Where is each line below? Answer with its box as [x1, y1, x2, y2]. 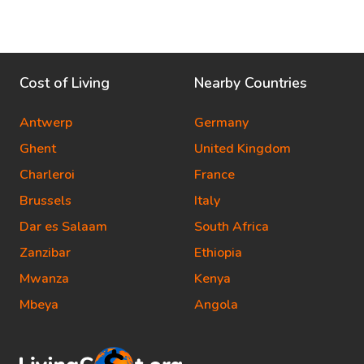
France [194, 165, 235, 184]
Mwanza [19, 269, 69, 288]
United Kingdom [194, 139, 291, 158]
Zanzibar [19, 243, 71, 262]
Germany [194, 113, 249, 132]
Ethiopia [194, 243, 242, 262]
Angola [194, 295, 238, 314]
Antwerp [19, 113, 72, 132]
